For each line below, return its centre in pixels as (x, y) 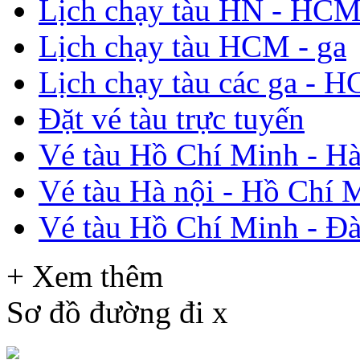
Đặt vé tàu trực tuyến (172, 118)
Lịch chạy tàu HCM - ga (192, 46)
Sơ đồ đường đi (109, 312)
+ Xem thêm (85, 276)
